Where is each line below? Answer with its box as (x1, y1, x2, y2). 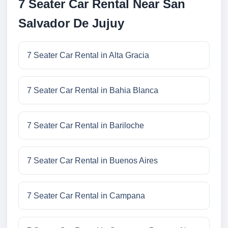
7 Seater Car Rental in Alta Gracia (27, 51, 149, 60)
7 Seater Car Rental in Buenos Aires (27, 156, 158, 165)
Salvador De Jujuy (18, 16, 124, 31)
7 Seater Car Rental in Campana (27, 191, 145, 201)
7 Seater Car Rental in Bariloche (27, 121, 144, 130)
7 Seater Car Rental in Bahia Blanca (27, 86, 158, 95)
